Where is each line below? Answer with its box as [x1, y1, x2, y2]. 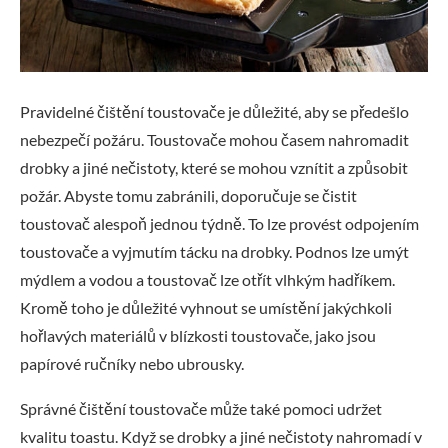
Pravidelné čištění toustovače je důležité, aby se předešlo [20, 101, 409, 121]
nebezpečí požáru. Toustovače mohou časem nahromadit [20, 129, 409, 149]
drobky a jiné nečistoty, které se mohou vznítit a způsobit [20, 157, 408, 177]
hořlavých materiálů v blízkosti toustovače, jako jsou [20, 325, 376, 345]
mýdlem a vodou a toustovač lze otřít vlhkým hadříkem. [20, 269, 395, 289]
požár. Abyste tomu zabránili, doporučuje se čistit [20, 185, 357, 205]
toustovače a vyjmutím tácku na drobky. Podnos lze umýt [20, 241, 409, 261]
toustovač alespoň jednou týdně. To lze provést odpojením [20, 213, 419, 233]
